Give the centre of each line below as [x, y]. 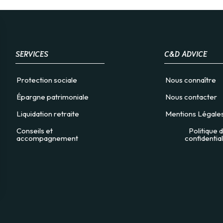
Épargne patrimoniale [53, 97]
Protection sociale [47, 80]
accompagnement [47, 138]
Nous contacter [191, 97]
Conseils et [35, 131]
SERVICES [32, 54]
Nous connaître [190, 80]
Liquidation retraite [48, 114]
